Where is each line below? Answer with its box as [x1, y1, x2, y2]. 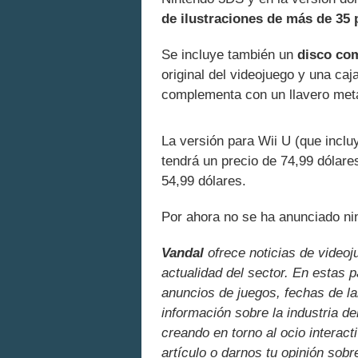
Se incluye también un [161, 46, 297, 62]
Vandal [161, 245, 204, 261]
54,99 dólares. [161, 173, 246, 189]
